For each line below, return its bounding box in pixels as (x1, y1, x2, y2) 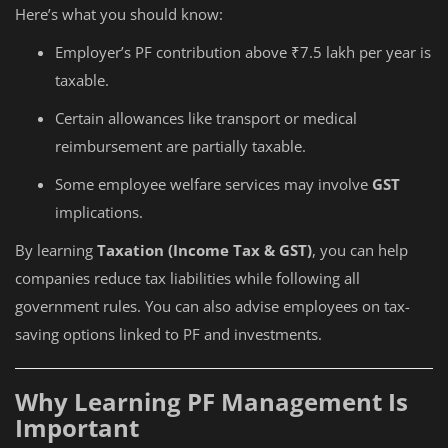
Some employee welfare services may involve (55, 174, 372, 194)
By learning (15, 240, 97, 260)
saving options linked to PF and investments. (15, 324, 322, 344)
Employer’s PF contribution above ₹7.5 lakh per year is (55, 42, 431, 62)
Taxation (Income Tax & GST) (97, 240, 312, 260)
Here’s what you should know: (15, 4, 223, 24)
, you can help (312, 240, 408, 260)
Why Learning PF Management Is (15, 385, 408, 418)
